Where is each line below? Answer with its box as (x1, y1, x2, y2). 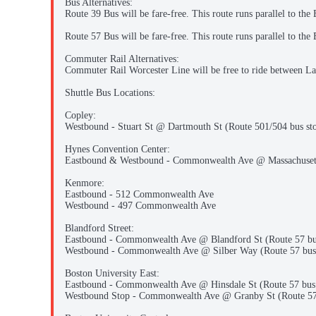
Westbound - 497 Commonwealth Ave (65, 200, 216, 212)
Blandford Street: (65, 223, 134, 234)
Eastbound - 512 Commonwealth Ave (65, 189, 214, 200)
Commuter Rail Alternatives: (65, 54, 179, 65)
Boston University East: (65, 268, 159, 279)
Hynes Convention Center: (65, 144, 170, 155)
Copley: (65, 110, 96, 121)
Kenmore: (65, 178, 104, 189)
